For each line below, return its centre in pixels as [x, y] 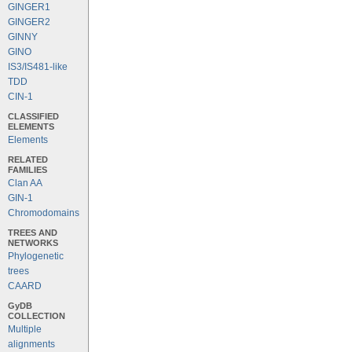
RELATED [28, 159]
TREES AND [33, 233]
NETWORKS [33, 243]
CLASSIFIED [33, 116]
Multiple [25, 329]
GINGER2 [29, 22]
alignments [31, 344]
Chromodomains [44, 213]
